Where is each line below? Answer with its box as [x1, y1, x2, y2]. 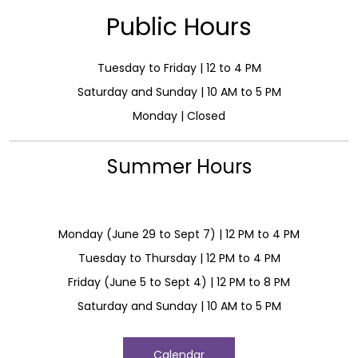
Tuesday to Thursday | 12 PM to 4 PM [78, 250, 280, 267]
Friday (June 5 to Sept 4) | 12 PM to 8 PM [68, 274, 290, 291]
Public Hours [106, 10, 252, 45]
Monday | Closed [133, 108, 225, 125]
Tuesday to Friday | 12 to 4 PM [97, 60, 261, 77]
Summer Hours [106, 153, 252, 181]
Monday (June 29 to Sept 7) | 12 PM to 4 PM [58, 226, 300, 243]
